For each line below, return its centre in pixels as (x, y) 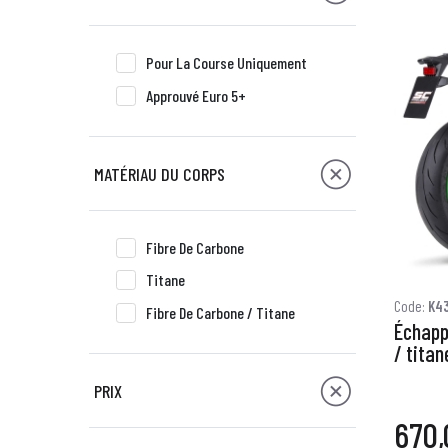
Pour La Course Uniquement (226, 62)
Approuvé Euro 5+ (196, 95)
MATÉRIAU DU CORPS (159, 173)
